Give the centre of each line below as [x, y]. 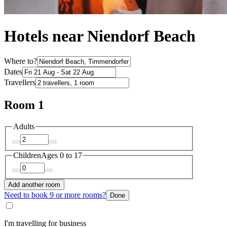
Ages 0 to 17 [62, 155]
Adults [24, 127]
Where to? [21, 61]
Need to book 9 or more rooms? [55, 195]
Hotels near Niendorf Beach [100, 36]
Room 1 [24, 105]
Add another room [34, 185]
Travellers [20, 83]
